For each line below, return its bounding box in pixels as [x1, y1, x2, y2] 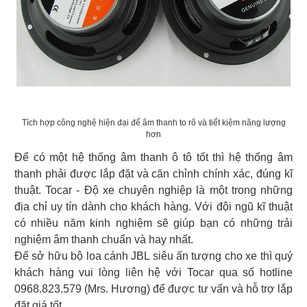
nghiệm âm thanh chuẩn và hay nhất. [14, 233, 193, 245]
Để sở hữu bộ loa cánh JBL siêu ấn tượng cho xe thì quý [14, 249, 293, 262]
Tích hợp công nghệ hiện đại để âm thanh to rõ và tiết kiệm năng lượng [21, 117, 286, 127]
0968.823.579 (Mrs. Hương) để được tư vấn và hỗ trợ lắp [14, 282, 293, 295]
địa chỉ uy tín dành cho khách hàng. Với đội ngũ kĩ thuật [14, 200, 293, 212]
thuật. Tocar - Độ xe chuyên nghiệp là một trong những [14, 184, 293, 196]
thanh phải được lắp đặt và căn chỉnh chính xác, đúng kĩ [14, 167, 293, 180]
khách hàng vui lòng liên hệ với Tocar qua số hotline [14, 266, 293, 278]
